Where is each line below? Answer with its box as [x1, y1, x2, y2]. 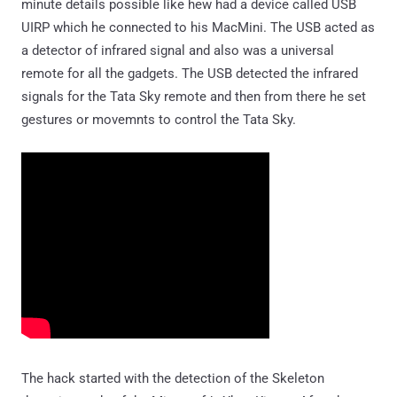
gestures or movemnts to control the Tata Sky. [21, 112, 296, 128]
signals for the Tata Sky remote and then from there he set [21, 89, 366, 105]
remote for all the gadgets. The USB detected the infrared [21, 66, 358, 82]
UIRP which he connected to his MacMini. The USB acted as [21, 19, 375, 35]
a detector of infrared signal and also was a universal [21, 43, 334, 58]
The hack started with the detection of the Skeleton [21, 370, 324, 386]
